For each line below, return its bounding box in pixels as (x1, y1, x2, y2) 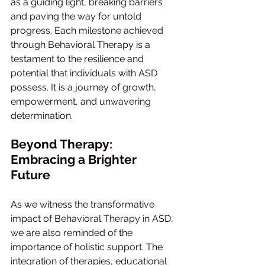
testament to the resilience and (11, 53, 146, 64)
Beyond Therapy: (11, 137, 115, 151)
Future (11, 167, 50, 182)
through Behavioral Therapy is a (11, 39, 153, 50)
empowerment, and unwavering (11, 96, 153, 107)
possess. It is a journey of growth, (11, 82, 159, 93)
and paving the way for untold (11, 11, 144, 22)
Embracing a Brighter (11, 152, 140, 167)
